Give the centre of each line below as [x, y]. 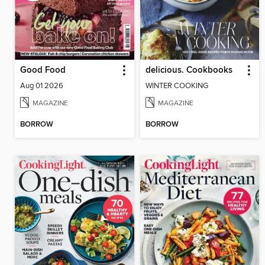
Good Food [43, 70]
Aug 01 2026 [42, 85]
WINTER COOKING [177, 85]
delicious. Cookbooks [189, 70]
